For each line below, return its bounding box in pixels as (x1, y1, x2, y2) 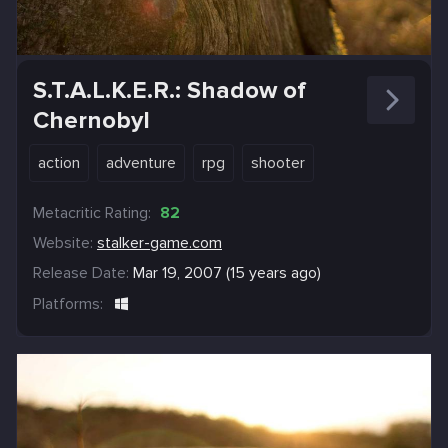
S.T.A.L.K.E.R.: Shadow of (33, 76, 306, 106)
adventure (106, 153, 176, 174)
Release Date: (33, 263, 129, 284)
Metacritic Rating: (33, 203, 151, 224)
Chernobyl (33, 106, 150, 136)
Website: (33, 233, 93, 254)
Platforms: (33, 294, 103, 315)
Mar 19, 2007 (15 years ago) (133, 263, 321, 284)
